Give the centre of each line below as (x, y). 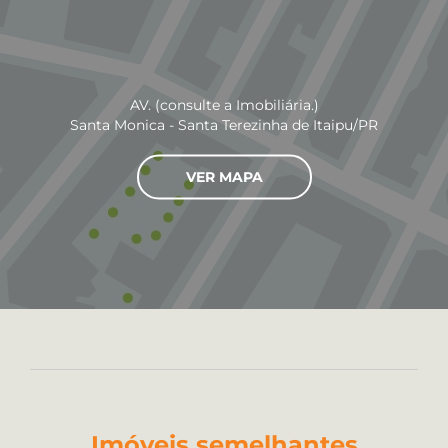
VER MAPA (224, 176)
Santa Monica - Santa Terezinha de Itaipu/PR (224, 124)
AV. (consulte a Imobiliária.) (224, 104)
